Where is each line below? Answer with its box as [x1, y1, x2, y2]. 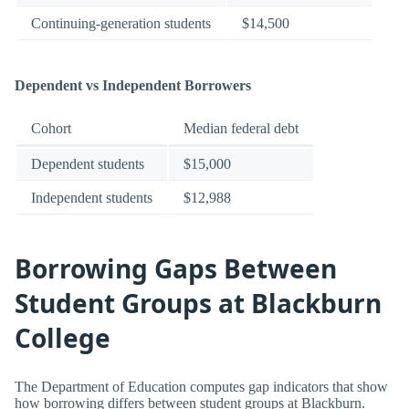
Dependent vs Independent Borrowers [15, 77, 251, 93]
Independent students [31, 189, 152, 205]
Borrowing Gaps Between [15, 251, 337, 287]
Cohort [31, 120, 71, 136]
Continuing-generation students [31, 16, 211, 32]
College [15, 320, 110, 356]
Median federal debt [184, 120, 299, 136]
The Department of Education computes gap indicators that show [15, 378, 388, 394]
